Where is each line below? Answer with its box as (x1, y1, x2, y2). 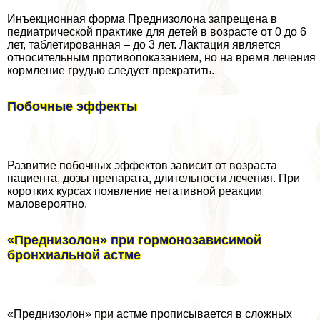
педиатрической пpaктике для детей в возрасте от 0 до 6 (7, 26, 306, 39)
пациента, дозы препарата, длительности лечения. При (7, 172, 300, 185)
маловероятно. (7, 198, 87, 211)
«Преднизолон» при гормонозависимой (7, 233, 261, 248)
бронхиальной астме (7, 248, 141, 263)
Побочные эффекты (7, 99, 137, 114)
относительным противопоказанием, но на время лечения (7, 51, 316, 64)
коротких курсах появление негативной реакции (7, 185, 262, 198)
